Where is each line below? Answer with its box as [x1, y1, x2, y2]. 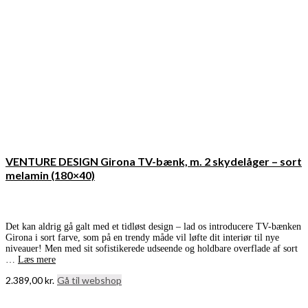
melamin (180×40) [5, 168, 95, 181]
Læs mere [18, 254, 56, 265]
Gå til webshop [57, 274, 122, 286]
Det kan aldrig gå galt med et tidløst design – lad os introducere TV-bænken [5, 221, 301, 232]
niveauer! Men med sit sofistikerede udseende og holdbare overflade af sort [5, 243, 298, 254]
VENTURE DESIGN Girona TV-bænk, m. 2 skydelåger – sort [5, 154, 302, 168]
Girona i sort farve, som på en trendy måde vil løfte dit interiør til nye [5, 232, 279, 243]
